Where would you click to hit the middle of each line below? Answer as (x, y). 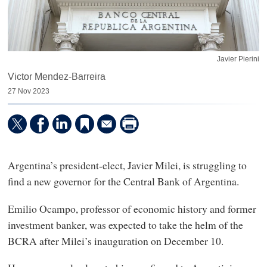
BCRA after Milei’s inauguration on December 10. (115, 240)
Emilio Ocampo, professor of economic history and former (132, 208)
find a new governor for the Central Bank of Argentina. (123, 181)
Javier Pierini (238, 59)
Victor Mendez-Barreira (56, 77)
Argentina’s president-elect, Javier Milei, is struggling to (127, 165)
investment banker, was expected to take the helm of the (125, 224)
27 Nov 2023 (28, 91)
